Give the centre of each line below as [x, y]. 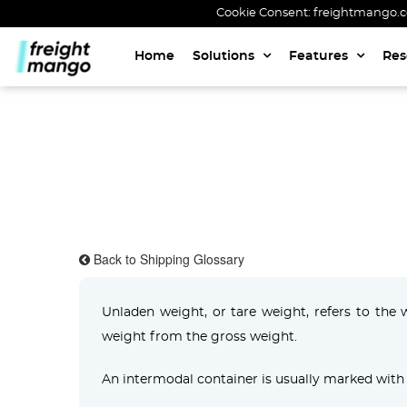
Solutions [225, 57]
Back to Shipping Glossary [169, 259]
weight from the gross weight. [199, 337]
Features [320, 57]
